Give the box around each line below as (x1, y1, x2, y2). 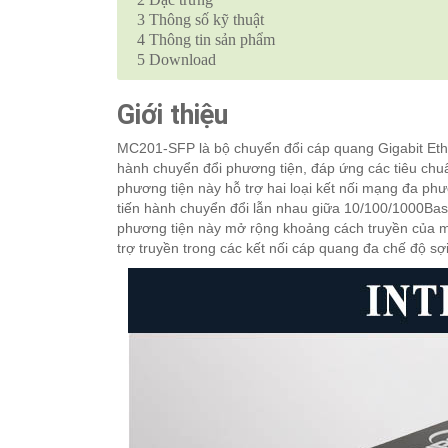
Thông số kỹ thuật (145, 10, 264, 28)
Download (145, 50, 216, 68)
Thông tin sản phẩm (145, 30, 275, 48)
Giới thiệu (117, 98, 228, 131)
